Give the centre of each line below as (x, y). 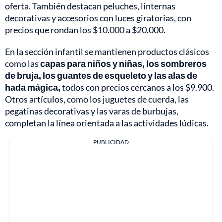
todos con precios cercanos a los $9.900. (137, 87)
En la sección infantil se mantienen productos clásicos (107, 52)
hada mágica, (33, 87)
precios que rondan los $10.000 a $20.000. (85, 30)
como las (23, 64)
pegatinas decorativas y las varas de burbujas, (92, 111)
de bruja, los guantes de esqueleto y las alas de (101, 76)
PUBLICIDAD (111, 142)
